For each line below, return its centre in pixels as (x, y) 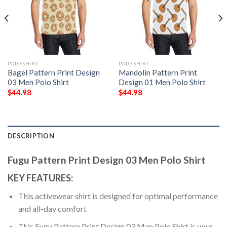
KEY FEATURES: (40, 178)
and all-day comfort (52, 209)
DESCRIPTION (31, 136)
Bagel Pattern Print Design (53, 72)
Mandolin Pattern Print (158, 72)
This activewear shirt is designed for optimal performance (118, 196)
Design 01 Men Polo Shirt (162, 82)
